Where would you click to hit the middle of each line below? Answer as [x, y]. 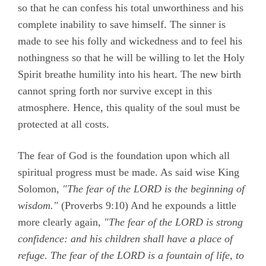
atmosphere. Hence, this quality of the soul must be [129, 108]
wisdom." [38, 206]
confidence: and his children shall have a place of [125, 239]
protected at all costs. [64, 124]
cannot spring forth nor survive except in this [115, 91]
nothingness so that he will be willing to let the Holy [131, 58]
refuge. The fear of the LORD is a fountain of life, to [131, 256]
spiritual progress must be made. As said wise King [129, 172]
